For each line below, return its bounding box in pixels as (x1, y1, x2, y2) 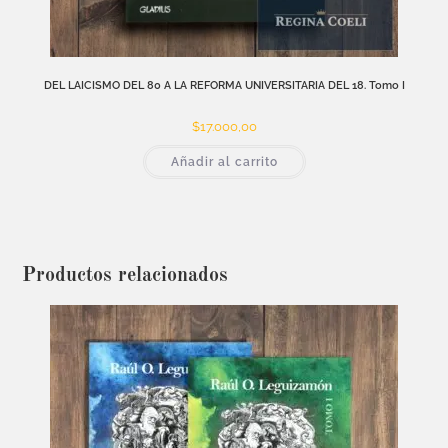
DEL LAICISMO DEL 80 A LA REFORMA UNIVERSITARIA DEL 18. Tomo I (43, 79, 405, 93)
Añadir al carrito (170, 155, 278, 170)
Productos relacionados (22, 265, 229, 286)
